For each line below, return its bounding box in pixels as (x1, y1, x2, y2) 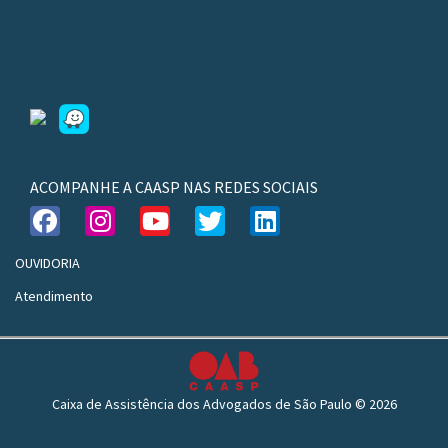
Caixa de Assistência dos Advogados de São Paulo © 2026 (51, 394, 397, 413)
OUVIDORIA (15, 253, 80, 272)
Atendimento (15, 286, 93, 305)
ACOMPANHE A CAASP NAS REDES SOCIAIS (30, 176, 318, 197)
